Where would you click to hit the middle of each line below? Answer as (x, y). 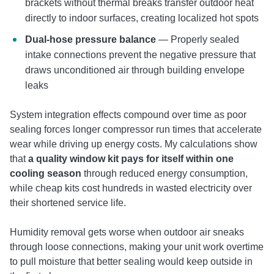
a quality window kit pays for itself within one (131, 158)
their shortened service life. (68, 202)
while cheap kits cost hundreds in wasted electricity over (131, 188)
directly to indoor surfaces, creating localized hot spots (142, 18)
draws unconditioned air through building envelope (135, 70)
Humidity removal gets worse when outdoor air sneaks (127, 232)
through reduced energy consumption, (165, 173)
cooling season (46, 173)
